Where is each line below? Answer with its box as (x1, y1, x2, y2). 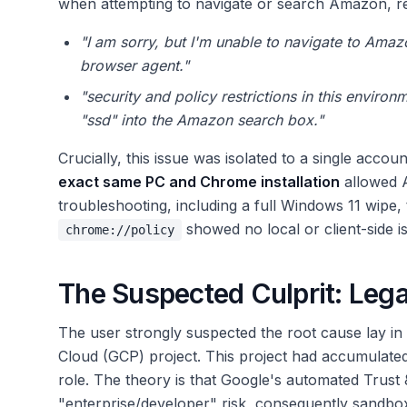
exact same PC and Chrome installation (58, 173, 340, 192)
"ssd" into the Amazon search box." (80, 111, 323, 130)
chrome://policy (65, 223, 174, 238)
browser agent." (80, 56, 189, 75)
